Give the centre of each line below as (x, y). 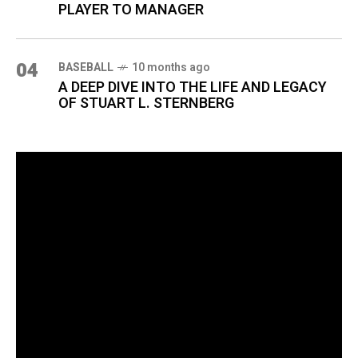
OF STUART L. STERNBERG (146, 103)
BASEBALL (86, 68)
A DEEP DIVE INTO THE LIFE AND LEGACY (193, 88)
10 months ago (171, 68)
